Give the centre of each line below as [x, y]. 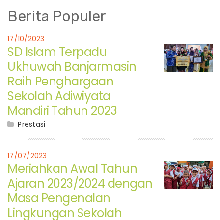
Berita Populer [57, 16]
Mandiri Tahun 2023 [62, 111]
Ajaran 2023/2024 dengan [80, 184]
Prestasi [32, 124]
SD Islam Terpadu [57, 52]
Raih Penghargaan [60, 82]
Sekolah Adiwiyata [59, 96]
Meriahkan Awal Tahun [72, 169]
